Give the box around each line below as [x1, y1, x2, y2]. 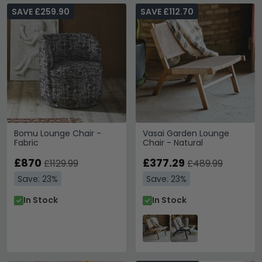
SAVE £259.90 [12, 6, 70, 18]
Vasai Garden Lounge [143, 127, 229, 139]
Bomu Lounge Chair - [14, 127, 101, 139]
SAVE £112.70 [140, 6, 194, 18]
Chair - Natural [143, 137, 203, 149]
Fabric [14, 137, 39, 149]
